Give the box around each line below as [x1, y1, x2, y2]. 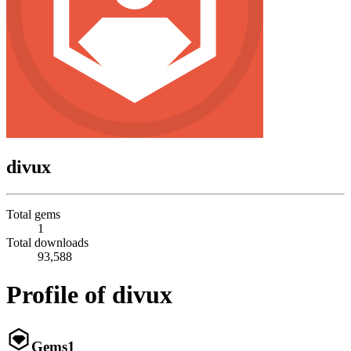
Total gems [6, 207, 60, 221]
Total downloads [6, 235, 89, 249]
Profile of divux [6, 280, 172, 309]
